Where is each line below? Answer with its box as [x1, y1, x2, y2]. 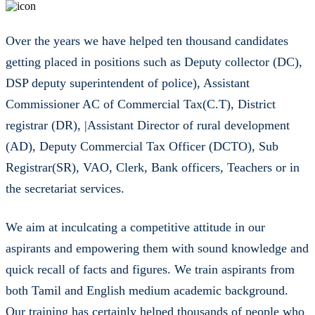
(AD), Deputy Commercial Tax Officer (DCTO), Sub [6, 126, 278, 141]
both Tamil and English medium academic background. [6, 270, 288, 285]
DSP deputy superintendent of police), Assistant [6, 63, 250, 77]
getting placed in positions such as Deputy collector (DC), [6, 41, 302, 56]
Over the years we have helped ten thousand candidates [6, 20, 288, 35]
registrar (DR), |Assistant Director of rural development [6, 105, 290, 120]
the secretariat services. [6, 168, 124, 183]
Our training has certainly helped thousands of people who [6, 291, 304, 306]
